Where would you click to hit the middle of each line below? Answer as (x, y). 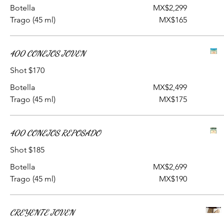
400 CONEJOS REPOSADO (55, 133)
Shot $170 (27, 70)
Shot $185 (27, 150)
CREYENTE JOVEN (42, 212)
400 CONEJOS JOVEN (48, 53)
